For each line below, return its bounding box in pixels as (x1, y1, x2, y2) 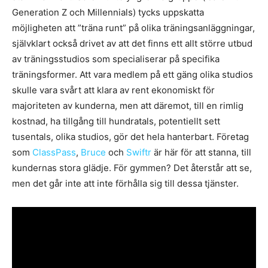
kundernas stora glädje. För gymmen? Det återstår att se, (12, 162, 252, 173)
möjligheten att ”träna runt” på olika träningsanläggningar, (12, 22, 255, 33)
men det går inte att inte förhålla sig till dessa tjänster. (12, 177, 239, 189)
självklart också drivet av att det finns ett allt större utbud (12, 37, 252, 49)
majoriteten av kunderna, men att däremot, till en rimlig (12, 99, 243, 111)
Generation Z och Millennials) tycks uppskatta (12, 6, 204, 18)
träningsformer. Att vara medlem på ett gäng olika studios (12, 68, 253, 80)
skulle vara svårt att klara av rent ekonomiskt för (12, 84, 215, 96)
